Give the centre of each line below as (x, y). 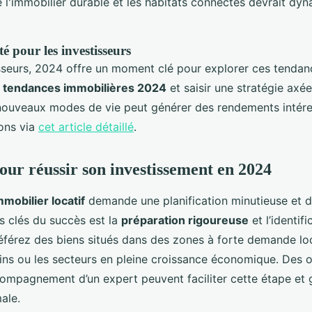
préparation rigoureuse (185, 220)
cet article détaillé (86, 127)
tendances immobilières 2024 (85, 88)
